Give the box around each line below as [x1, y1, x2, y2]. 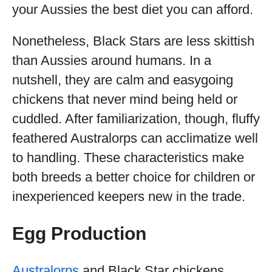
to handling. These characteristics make [12, 150, 244, 165]
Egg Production [12, 223, 146, 243]
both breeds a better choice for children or [12, 169, 255, 185]
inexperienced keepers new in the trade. [12, 189, 245, 204]
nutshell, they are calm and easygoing [12, 72, 233, 87]
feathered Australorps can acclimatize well [12, 131, 258, 146]
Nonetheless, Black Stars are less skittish [12, 33, 254, 49]
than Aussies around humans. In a [12, 53, 211, 68]
